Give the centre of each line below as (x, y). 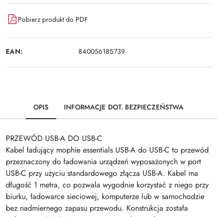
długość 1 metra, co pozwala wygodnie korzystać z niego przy (107, 185)
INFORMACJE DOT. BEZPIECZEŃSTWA (124, 107)
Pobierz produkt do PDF (53, 19)
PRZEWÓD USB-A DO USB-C (54, 138)
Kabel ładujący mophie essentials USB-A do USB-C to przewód (107, 150)
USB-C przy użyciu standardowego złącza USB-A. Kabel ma (102, 173)
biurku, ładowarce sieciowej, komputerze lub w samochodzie (105, 196)
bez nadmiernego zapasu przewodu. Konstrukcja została (97, 208)
